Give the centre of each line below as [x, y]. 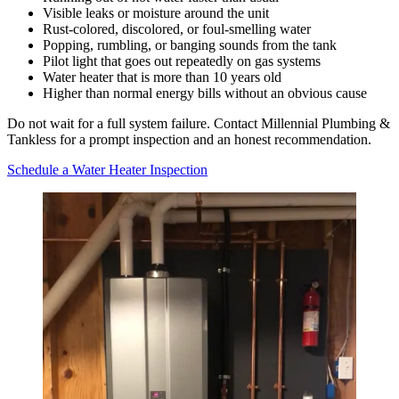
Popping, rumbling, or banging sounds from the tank [190, 45]
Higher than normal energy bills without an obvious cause [205, 93]
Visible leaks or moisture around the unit [156, 12]
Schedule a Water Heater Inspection [107, 169]
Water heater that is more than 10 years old [162, 77]
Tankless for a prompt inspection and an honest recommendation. [189, 139]
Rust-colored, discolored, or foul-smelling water [177, 28]
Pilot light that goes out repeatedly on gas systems [182, 61]
